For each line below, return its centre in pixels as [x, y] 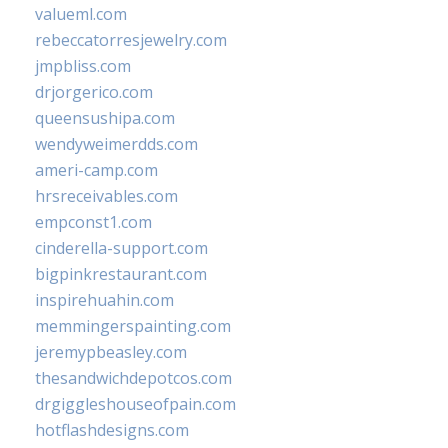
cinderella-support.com [121, 248]
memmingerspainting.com [133, 326]
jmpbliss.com [83, 66]
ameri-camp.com [96, 170]
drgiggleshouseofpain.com [135, 404]
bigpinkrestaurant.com [121, 274]
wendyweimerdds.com [116, 144]
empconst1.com [93, 222]
